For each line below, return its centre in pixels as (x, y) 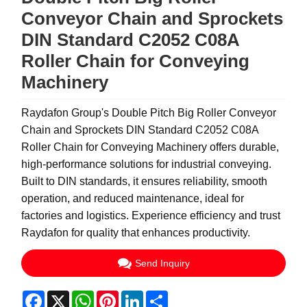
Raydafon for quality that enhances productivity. (136, 233)
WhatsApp (120, 296)
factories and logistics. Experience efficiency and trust (151, 216)
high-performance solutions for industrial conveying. (147, 164)
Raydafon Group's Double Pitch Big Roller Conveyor (149, 113)
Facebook (69, 296)
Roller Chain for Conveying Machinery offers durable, (150, 147)
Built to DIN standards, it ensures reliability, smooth (145, 182)
